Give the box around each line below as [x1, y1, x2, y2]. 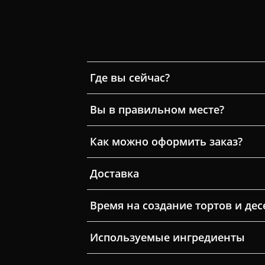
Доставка [89, 166, 139, 180]
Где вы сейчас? [89, 70, 170, 85]
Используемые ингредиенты [89, 230, 245, 244]
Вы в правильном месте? [89, 102, 224, 117]
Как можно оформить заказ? [89, 134, 243, 148]
